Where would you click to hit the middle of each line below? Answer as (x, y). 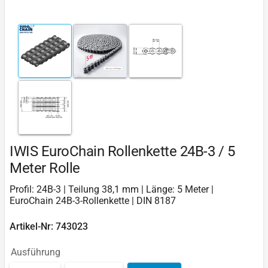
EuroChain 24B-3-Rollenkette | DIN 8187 (93, 200)
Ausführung (36, 252)
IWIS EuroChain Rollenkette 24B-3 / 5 (122, 151)
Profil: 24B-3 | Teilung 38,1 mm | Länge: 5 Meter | (112, 189)
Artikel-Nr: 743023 (49, 226)
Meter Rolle (45, 168)
